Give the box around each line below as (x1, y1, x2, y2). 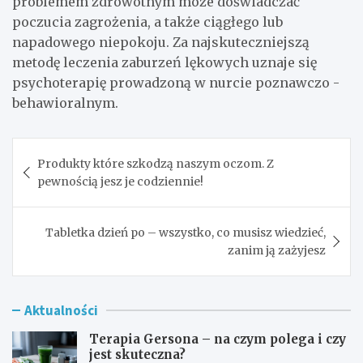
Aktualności (24, 301, 98, 320)
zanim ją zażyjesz (228, 243, 326, 258)
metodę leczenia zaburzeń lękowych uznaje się (12, 54, 317, 71)
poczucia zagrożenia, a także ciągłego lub (12, 14, 283, 31)
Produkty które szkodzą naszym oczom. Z (37, 156, 274, 172)
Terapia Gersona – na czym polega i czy (89, 331, 346, 348)
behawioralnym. (12, 95, 118, 112)
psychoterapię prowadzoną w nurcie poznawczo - (12, 75, 340, 92)
